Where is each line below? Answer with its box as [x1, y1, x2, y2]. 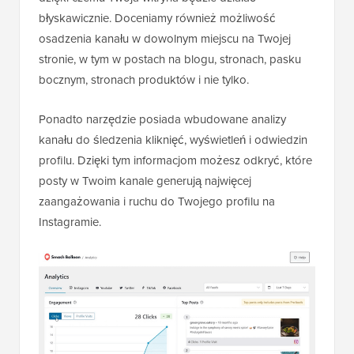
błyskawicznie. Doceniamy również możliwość [39, 9, 276, 27]
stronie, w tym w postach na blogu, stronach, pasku [39, 50, 301, 68]
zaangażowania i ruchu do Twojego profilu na [39, 192, 275, 210]
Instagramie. [39, 213, 101, 231]
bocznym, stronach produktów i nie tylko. [39, 70, 249, 88]
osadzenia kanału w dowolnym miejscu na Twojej [39, 29, 291, 47]
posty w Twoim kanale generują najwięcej [39, 171, 251, 190]
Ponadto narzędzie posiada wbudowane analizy [39, 110, 286, 128]
